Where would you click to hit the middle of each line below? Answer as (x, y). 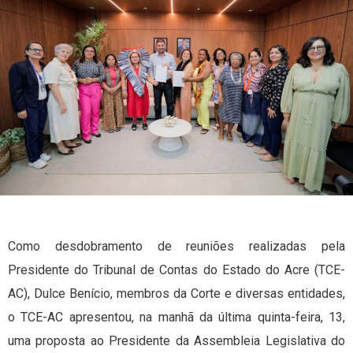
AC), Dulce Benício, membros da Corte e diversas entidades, (176, 293)
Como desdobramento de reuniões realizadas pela (176, 246)
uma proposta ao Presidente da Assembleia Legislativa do (176, 340)
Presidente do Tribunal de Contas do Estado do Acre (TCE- (176, 269)
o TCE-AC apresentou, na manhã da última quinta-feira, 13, (176, 317)
